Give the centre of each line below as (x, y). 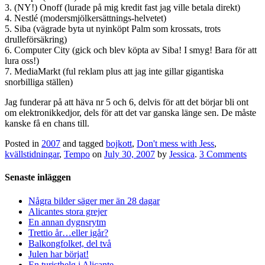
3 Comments (223, 154)
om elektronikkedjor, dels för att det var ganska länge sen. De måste (130, 113)
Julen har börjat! (59, 254)
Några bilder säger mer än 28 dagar (94, 201)
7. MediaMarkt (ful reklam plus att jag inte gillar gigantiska (114, 72)
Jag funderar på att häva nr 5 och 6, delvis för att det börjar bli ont (127, 102)
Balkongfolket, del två (70, 243)
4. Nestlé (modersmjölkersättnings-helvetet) (85, 18)
